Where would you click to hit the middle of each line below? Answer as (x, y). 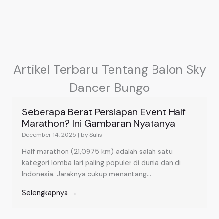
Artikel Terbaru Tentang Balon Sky (109, 70)
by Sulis (91, 135)
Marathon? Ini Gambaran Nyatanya (99, 123)
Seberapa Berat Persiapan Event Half (104, 112)
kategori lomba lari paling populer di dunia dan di (101, 163)
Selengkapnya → (50, 193)
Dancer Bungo (109, 88)
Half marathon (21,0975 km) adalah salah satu (97, 152)
